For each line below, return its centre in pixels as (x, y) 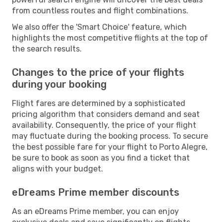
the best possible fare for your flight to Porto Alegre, (110, 147)
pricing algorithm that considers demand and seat (106, 114)
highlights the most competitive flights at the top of (110, 38)
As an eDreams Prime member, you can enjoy (95, 211)
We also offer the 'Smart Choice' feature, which (99, 27)
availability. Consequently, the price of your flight (104, 125)
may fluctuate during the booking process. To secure (110, 136)
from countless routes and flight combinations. (100, 10)
